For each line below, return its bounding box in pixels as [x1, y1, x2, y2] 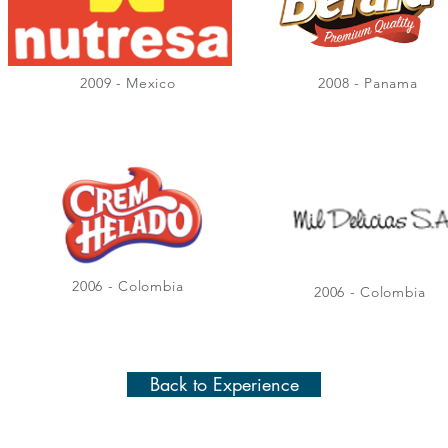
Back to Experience [149, 372, 299, 396]
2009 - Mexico [80, 74, 176, 92]
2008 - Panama [318, 74, 418, 92]
